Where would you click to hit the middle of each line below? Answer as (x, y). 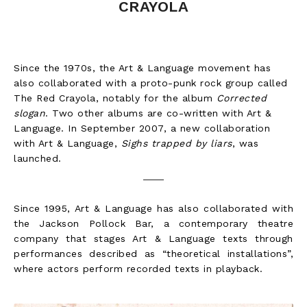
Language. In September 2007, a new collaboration (142, 128)
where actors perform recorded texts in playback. (138, 269)
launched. (38, 159)
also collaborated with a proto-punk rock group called (151, 83)
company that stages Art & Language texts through (153, 239)
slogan (29, 113)
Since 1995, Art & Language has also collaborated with (153, 209)
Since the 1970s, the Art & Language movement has (142, 68)
